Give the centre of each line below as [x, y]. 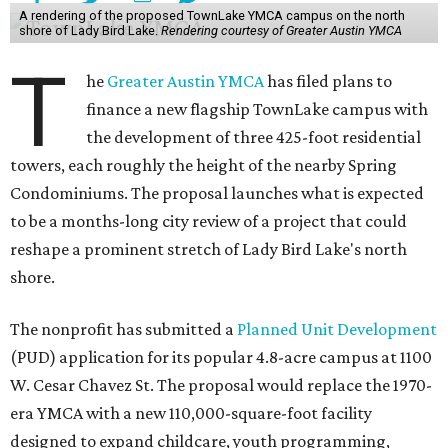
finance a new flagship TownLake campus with [257, 109]
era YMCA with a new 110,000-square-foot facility [191, 413]
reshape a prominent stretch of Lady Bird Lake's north [208, 249]
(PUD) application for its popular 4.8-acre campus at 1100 [221, 357]
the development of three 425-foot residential [254, 137]
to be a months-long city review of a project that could [208, 221]
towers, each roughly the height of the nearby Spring [203, 165]
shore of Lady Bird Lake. [89, 31]
